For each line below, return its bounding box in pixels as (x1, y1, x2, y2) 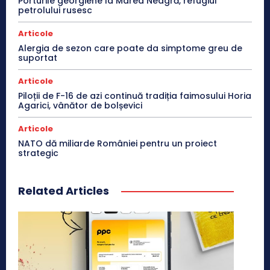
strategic (18, 147, 58, 160)
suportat (18, 52, 57, 64)
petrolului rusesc (18, 4, 92, 17)
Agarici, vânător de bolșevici (18, 99, 142, 112)
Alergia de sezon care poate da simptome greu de (18, 42, 242, 55)
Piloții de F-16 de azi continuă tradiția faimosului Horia (18, 90, 251, 102)
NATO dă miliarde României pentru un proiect (18, 137, 217, 150)
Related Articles (18, 183, 109, 199)
